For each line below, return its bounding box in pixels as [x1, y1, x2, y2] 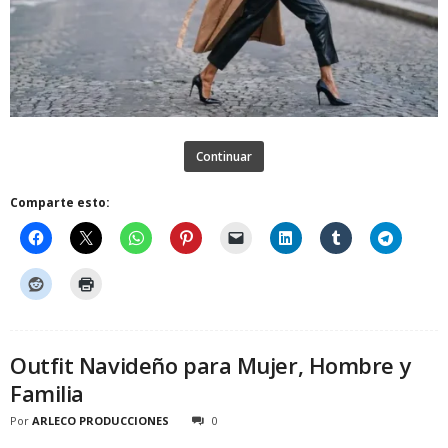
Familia [10, 377, 84, 408]
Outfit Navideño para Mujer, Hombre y [10, 349, 412, 380]
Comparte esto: [10, 193, 110, 211]
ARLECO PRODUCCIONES [32, 412, 169, 428]
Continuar [196, 147, 252, 165]
